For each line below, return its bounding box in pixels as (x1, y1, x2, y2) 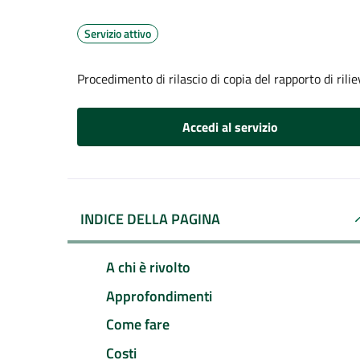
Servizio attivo (84, 25, 151, 42)
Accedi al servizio (182, 117, 278, 137)
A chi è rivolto (106, 256, 190, 278)
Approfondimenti (106, 284, 212, 307)
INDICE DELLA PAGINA (80, 208, 220, 230)
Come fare (106, 313, 170, 336)
